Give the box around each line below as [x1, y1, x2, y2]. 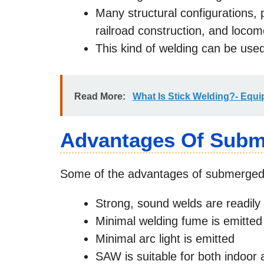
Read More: [74, 91, 126, 101]
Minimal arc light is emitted [95, 232, 235, 245]
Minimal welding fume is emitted [95, 214, 262, 227]
